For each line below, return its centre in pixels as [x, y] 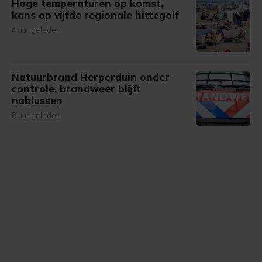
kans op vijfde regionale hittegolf [95, 15]
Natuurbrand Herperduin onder [91, 77]
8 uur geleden [36, 115]
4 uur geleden [36, 30]
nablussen [37, 100]
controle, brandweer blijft [76, 89]
